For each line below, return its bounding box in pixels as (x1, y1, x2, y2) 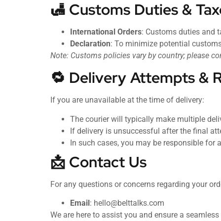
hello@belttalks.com (94, 198, 164, 208)
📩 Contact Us (50, 151, 147, 172)
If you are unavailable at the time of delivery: (50, 95, 204, 105)
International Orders (70, 27, 142, 37)
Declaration (70, 38, 110, 48)
